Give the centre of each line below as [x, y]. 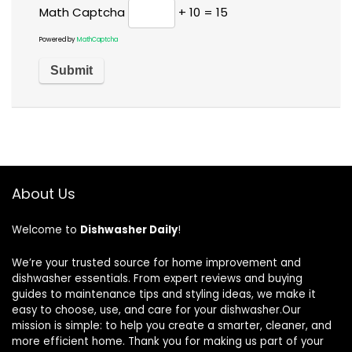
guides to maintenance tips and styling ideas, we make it [164, 295]
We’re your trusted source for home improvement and [156, 263]
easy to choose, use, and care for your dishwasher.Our [156, 310]
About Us [44, 194]
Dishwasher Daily [129, 230]
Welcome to [46, 230]
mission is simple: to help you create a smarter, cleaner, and [172, 326]
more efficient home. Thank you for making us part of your [168, 342]
